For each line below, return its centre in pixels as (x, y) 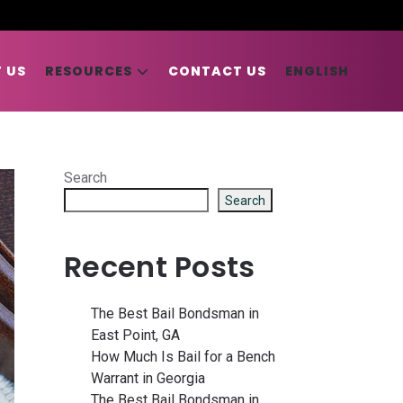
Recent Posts (160, 267)
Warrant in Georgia (148, 378)
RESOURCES (89, 71)
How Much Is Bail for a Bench (183, 357)
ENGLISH (317, 71)
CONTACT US (217, 71)
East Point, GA (135, 335)
